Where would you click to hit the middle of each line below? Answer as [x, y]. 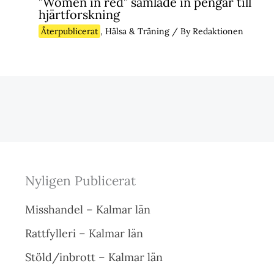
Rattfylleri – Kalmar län [84, 234]
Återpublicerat [69, 31]
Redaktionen [218, 31]
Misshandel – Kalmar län [87, 210]
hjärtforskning [79, 15]
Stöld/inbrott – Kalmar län [94, 257]
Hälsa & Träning [137, 31]
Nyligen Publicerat [80, 181]
